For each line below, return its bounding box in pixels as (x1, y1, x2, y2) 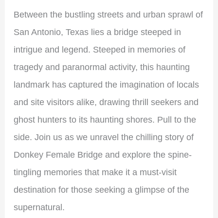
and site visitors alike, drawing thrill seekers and (13, 97, 199, 107)
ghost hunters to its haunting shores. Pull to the (13, 115, 196, 125)
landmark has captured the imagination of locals (13, 80, 199, 90)
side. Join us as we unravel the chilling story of (13, 132, 194, 142)
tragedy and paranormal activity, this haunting (13, 62, 190, 72)
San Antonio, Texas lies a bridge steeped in (13, 27, 181, 37)
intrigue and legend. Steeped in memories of (13, 45, 185, 54)
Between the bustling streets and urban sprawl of (13, 10, 203, 19)
